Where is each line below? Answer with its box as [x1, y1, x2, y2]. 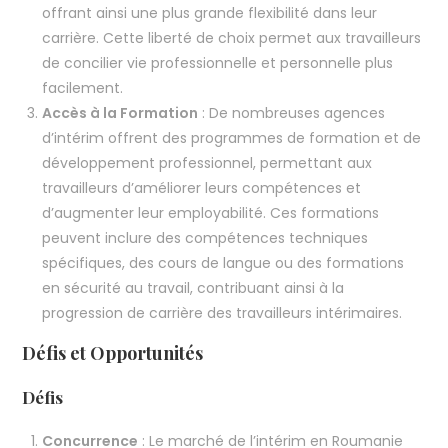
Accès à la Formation [42, 103, 199, 124]
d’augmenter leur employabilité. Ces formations [42, 203, 380, 224]
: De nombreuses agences [198, 103, 386, 124]
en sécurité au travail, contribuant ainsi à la [42, 278, 345, 299]
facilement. [42, 78, 124, 99]
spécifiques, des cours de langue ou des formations [42, 253, 405, 274]
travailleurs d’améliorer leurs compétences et [42, 178, 362, 199]
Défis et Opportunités [22, 341, 204, 366]
